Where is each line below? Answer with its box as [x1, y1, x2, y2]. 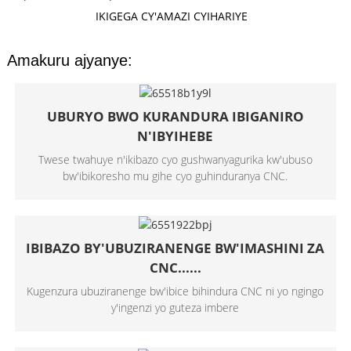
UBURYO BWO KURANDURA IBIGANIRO [46, 107, 304, 125]
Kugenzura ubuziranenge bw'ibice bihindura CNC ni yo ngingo [27, 284, 324, 299]
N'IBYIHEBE [137, 126, 214, 145]
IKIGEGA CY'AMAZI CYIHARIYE [95, 8, 248, 24]
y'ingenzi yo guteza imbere [111, 300, 240, 316]
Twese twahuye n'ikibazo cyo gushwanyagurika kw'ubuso [38, 151, 313, 167]
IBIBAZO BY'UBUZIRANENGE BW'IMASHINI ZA [26, 239, 325, 258]
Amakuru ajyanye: [6, 51, 132, 69]
